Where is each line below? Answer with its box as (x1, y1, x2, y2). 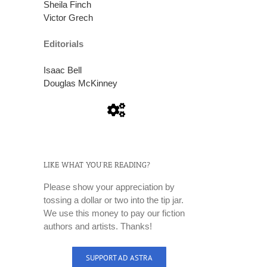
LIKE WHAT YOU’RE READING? (44, 160, 151, 169)
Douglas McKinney (44, 77, 117, 88)
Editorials (44, 38, 83, 49)
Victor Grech (44, 12, 93, 23)
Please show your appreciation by (44, 181, 175, 192)
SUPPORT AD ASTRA (85, 252, 153, 263)
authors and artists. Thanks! (44, 221, 152, 231)
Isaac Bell (44, 64, 82, 75)
